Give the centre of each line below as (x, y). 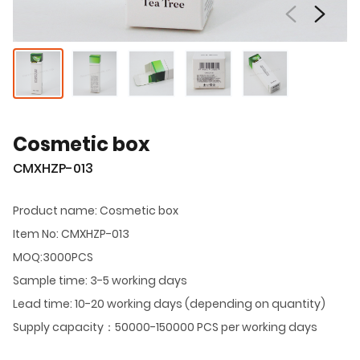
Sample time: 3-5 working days (100, 280)
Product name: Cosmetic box (96, 210)
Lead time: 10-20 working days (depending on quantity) (169, 303)
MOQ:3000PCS (53, 257)
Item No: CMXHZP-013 (71, 233)
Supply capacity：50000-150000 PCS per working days (165, 327)
